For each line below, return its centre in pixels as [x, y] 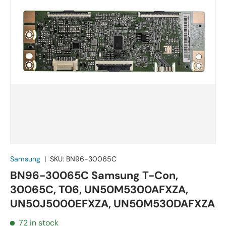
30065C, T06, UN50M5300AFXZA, [99, 189]
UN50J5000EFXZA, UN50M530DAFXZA [112, 204]
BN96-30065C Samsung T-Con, [94, 175]
